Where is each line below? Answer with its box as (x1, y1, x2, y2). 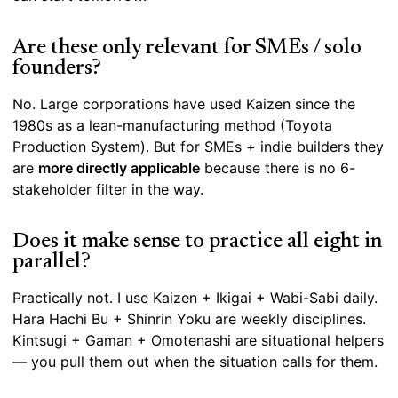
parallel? (12, 251, 91, 274)
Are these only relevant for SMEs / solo (12, 37, 362, 60)
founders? (12, 58, 101, 80)
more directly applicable (38, 159, 200, 178)
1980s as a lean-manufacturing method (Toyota (12, 116, 332, 135)
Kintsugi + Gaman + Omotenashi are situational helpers (12, 331, 384, 350)
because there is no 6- (200, 159, 355, 178)
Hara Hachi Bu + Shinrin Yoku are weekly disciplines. (12, 310, 366, 329)
